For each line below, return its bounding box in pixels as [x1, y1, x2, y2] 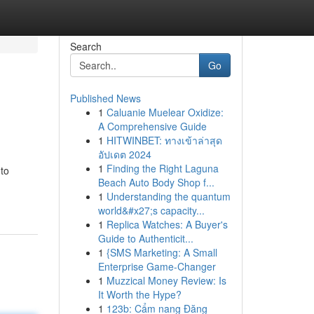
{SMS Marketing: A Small [106, 245, 217, 259]
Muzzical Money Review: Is [106, 273, 226, 287]
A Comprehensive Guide [97, 119, 207, 133]
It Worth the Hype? [97, 287, 182, 301]
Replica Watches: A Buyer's [106, 217, 228, 231]
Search [69, 39, 102, 53]
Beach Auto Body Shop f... [97, 175, 214, 189]
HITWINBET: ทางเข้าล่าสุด [106, 133, 222, 147]
